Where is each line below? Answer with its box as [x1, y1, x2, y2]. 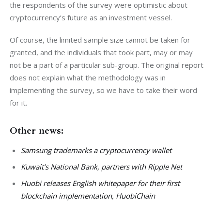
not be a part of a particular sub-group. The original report [10, 60, 205, 70]
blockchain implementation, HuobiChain [20, 191, 155, 201]
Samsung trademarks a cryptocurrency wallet [20, 145, 171, 155]
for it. [10, 97, 27, 108]
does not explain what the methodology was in [10, 72, 168, 82]
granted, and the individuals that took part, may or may [10, 47, 195, 57]
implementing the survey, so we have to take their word [10, 85, 199, 95]
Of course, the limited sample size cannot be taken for [10, 34, 192, 45]
